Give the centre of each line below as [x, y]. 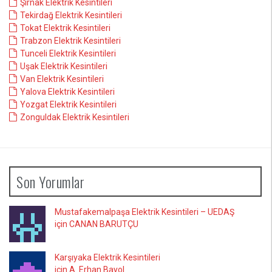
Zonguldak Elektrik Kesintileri [75, 117]
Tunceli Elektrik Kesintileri [68, 53]
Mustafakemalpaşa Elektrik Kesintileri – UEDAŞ [144, 212]
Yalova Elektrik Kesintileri [67, 92]
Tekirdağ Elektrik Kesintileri [71, 15]
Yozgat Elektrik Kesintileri [68, 104]
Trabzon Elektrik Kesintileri [70, 41]
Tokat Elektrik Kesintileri [65, 28]
